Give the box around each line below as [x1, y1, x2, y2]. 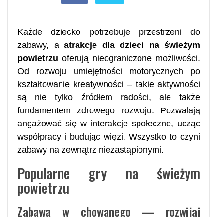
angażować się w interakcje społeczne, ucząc [17, 118, 200, 128]
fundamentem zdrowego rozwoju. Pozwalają [17, 105, 200, 115]
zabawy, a [17, 40, 64, 50]
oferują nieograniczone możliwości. [58, 53, 200, 63]
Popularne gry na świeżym [17, 163, 200, 183]
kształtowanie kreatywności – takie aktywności [17, 79, 200, 89]
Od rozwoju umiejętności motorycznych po [17, 66, 200, 76]
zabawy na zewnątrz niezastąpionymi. [17, 144, 164, 155]
